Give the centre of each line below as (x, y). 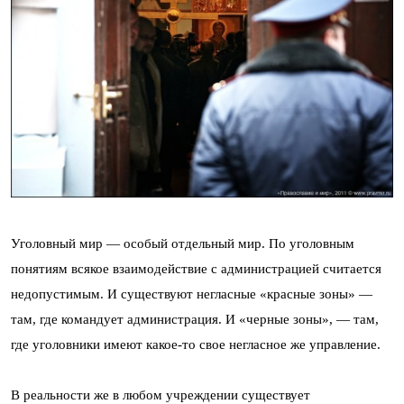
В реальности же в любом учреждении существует (161, 395)
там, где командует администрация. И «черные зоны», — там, (195, 319)
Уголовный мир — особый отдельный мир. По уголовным (183, 243)
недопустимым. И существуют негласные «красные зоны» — (192, 294)
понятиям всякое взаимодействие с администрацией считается (196, 268)
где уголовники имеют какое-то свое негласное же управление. (196, 344)
